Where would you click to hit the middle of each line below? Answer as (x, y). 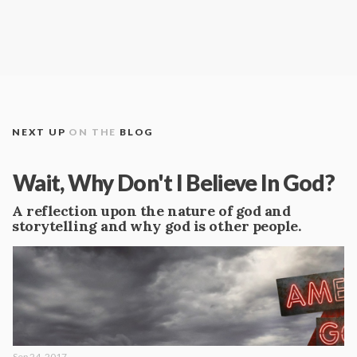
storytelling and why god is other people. (157, 226)
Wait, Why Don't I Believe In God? (174, 182)
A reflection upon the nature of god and (151, 211)
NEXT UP (41, 132)
